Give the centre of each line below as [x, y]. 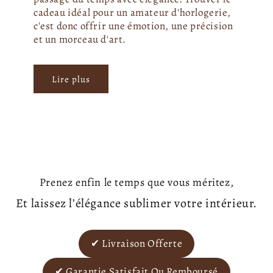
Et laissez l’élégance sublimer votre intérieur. [136, 204]
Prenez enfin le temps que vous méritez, [136, 183]
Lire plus [71, 79]
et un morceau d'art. [80, 40]
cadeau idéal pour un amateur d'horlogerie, [132, 13]
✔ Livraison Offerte [136, 244]
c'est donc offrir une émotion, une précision [133, 26]
